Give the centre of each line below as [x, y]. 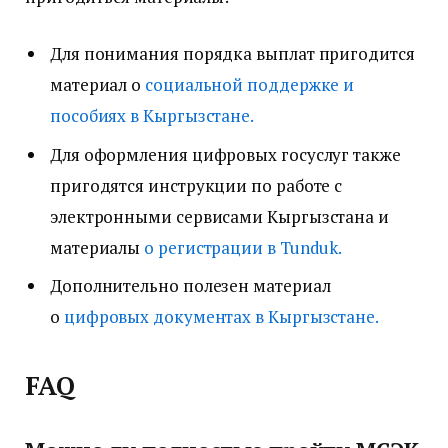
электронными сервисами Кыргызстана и [219, 216]
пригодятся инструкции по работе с [196, 185]
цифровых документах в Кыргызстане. [221, 317]
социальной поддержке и [250, 85]
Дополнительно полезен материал [190, 286]
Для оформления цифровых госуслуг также [225, 154]
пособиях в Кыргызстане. [152, 116]
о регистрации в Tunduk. [243, 247]
